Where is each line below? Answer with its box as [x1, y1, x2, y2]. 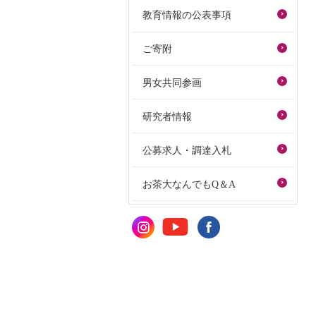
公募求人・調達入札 [142, 144, 232, 156]
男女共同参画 [142, 76, 202, 88]
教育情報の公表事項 [142, 9, 232, 21]
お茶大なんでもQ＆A [142, 178, 236, 190]
